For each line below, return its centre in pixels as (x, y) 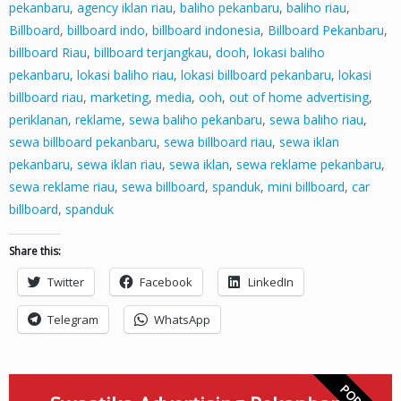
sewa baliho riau (316, 120)
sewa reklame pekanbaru (309, 165)
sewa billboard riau (218, 142)
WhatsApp (182, 320)
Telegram (73, 320)
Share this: (35, 252)
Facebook (166, 282)
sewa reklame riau (62, 187)
